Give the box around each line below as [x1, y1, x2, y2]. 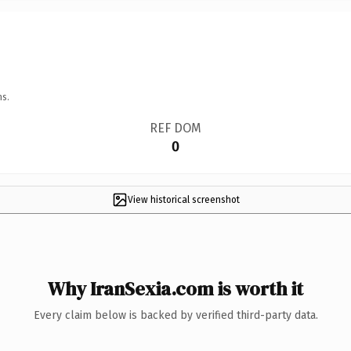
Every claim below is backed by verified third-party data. [33, 308, 318, 322]
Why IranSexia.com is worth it [48, 275, 303, 302]
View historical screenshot [127, 194, 240, 205]
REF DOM [149, 120, 201, 136]
